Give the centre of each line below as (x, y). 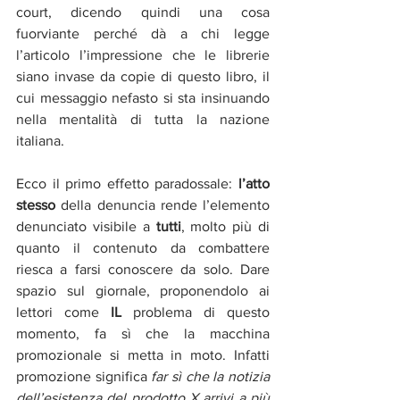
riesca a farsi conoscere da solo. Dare (143, 269)
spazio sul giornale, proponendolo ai (143, 290)
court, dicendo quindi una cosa (143, 12)
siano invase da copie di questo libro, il (143, 76)
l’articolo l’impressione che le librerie (143, 54)
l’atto (254, 183)
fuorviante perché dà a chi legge (143, 33)
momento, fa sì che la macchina (143, 333)
